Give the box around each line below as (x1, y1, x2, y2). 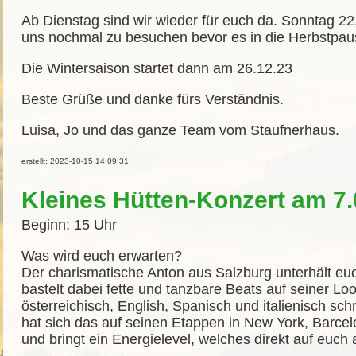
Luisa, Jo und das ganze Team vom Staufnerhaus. (21, 122, 339, 138)
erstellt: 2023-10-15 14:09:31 (21, 157, 129, 165)
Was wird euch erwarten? (21, 248, 182, 264)
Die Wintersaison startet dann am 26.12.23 (21, 60, 292, 76)
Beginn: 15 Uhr (21, 217, 117, 233)
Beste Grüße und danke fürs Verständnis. (21, 91, 284, 107)
